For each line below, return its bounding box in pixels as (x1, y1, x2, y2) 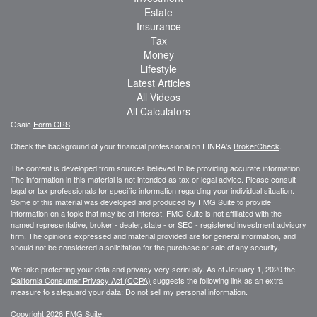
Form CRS (33, 117, 70, 129)
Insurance (136, 18, 181, 33)
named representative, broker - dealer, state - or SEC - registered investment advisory (11, 218, 306, 230)
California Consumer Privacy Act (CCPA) (11, 274, 151, 286)
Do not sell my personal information (125, 285, 246, 297)
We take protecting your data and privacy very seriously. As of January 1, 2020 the (11, 263, 295, 275)
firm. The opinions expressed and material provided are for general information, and (11, 229, 296, 241)
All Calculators (127, 103, 190, 118)
